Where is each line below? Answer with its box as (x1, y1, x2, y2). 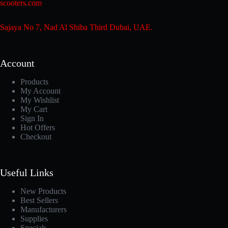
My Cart (20, 105, 47, 113)
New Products (20, 187, 66, 195)
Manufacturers (20, 205, 67, 214)
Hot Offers (20, 123, 55, 132)
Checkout (20, 132, 51, 141)
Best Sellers (20, 196, 58, 205)
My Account (20, 87, 61, 95)
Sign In (20, 114, 44, 123)
